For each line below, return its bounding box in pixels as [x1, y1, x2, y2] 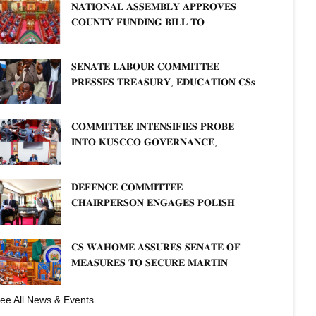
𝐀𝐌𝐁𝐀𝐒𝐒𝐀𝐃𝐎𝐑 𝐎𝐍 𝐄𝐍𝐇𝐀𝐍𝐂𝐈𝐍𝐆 [71, 212, 222, 224]
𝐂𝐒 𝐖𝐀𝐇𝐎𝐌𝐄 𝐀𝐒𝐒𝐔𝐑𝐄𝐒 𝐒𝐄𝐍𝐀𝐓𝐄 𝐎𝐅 [71, 241, 241, 253]
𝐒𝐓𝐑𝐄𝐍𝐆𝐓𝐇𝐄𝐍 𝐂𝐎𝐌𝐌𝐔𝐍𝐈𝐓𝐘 [71, 31, 206, 43]
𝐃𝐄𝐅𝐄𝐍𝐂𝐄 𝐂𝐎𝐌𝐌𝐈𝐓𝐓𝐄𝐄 [71, 181, 183, 193]
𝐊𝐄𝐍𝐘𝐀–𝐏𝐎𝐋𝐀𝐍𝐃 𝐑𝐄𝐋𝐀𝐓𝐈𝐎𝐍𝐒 [71, 227, 214, 239]
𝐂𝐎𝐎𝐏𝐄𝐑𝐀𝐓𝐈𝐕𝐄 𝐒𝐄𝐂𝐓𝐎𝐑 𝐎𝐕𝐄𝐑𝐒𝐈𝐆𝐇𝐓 [71, 167, 249, 179]
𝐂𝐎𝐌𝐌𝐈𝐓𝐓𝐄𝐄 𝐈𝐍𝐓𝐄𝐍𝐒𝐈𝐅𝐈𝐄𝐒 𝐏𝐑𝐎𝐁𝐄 [71, 121, 234, 133]
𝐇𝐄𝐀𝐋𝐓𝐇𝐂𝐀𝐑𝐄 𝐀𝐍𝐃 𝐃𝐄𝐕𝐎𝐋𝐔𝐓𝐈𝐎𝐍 [71, 47, 233, 59]
